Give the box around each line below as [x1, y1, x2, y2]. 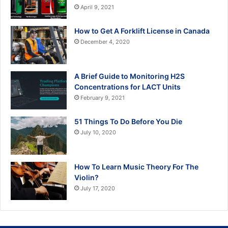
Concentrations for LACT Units [74, 82, 181, 92]
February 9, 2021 [80, 94, 125, 102]
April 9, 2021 [80, 4, 114, 11]
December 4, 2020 [80, 38, 130, 46]
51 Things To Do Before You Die [74, 117, 182, 126]
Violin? [74, 173, 99, 182]
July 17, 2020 [80, 185, 115, 192]
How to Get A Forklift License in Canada [74, 26, 210, 36]
